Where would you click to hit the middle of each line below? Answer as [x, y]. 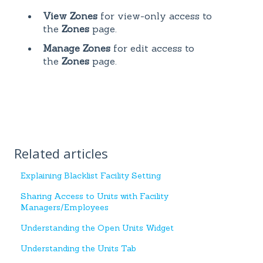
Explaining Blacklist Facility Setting [91, 176]
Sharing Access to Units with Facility [95, 196]
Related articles [61, 154]
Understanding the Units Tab [79, 249]
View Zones [70, 16]
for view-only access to [155, 16]
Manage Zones [77, 48]
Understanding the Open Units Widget [97, 228]
